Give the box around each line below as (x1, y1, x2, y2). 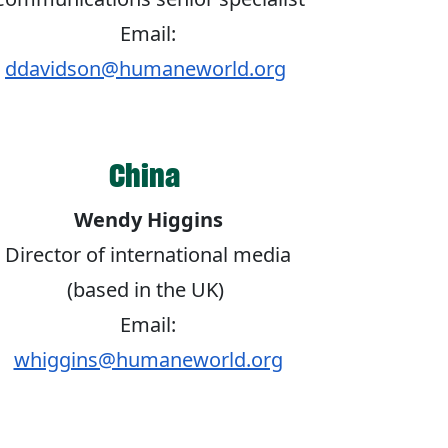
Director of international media (5, 241, 291, 269)
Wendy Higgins (73, 206, 223, 234)
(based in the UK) (67, 276, 229, 304)
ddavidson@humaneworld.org (5, 55, 286, 83)
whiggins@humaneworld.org (13, 346, 283, 374)
